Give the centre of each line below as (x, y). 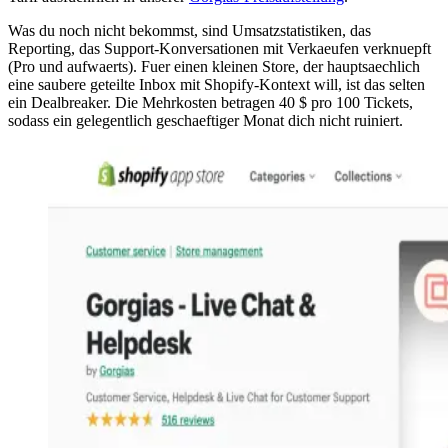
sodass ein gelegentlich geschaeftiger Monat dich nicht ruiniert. (205, 120)
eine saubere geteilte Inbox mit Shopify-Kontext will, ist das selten (216, 84)
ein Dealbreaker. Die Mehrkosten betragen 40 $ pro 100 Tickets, (210, 102)
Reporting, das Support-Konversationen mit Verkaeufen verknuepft (219, 48)
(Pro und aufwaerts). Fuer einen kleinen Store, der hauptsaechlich (214, 66)
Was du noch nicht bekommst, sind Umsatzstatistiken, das (189, 30)
